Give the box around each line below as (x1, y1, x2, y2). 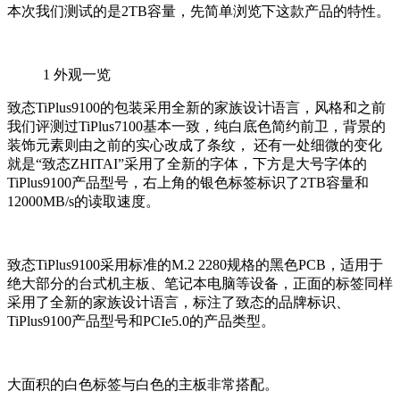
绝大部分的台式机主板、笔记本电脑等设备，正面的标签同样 (7, 276, 393, 292)
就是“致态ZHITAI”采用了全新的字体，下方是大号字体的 (7, 156, 367, 172)
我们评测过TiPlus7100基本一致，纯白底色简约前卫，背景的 (7, 119, 386, 135)
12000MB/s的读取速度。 (7, 194, 160, 210)
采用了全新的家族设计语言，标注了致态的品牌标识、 (7, 295, 350, 311)
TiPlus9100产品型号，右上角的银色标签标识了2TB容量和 (7, 175, 369, 191)
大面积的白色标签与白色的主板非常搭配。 (7, 377, 279, 393)
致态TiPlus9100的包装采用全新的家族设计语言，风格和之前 (7, 100, 386, 116)
